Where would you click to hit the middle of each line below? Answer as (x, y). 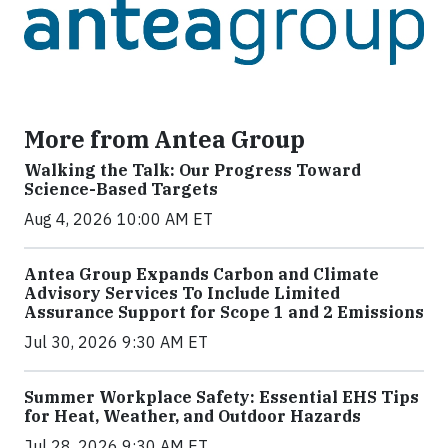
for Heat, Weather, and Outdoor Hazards (192, 416)
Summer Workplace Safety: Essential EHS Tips (221, 397)
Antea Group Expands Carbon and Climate (201, 274)
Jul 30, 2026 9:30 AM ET (116, 342)
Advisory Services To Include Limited (182, 293)
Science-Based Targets (121, 189)
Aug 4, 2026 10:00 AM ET (118, 219)
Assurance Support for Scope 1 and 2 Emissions (224, 312)
